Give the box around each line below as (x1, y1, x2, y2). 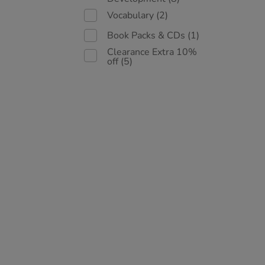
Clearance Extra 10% (107, 46, 197, 59)
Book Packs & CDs (107, 29, 188, 42)
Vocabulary (107, 9, 156, 22)
